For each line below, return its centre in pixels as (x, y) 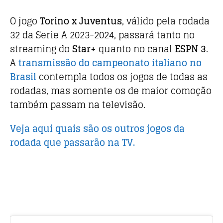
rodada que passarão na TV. (72, 143)
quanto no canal (135, 49)
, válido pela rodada (166, 21)
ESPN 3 (190, 49)
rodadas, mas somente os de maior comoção (111, 91)
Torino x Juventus (81, 21)
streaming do (41, 49)
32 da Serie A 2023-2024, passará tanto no (102, 35)
